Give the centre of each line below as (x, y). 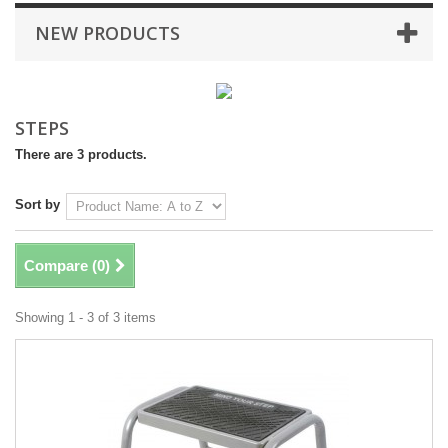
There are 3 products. (81, 154)
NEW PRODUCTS (107, 33)
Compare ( (60, 265)
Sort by (37, 204)
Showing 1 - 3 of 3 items (85, 317)
